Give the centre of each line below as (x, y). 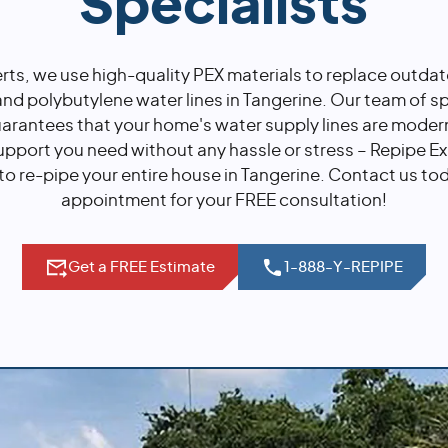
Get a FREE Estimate (141, 267)
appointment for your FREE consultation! (223, 201)
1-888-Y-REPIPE (344, 267)
